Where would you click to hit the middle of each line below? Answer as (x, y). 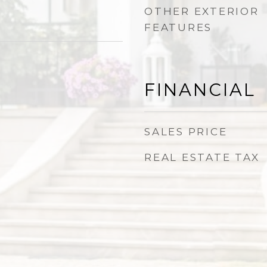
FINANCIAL (200, 90)
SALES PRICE (186, 132)
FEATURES (178, 27)
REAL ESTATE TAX (202, 157)
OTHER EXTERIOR (202, 11)
